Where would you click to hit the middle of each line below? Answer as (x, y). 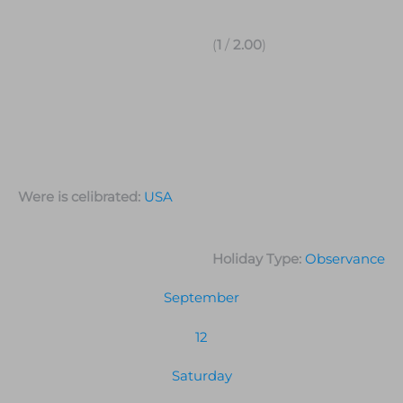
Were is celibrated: (81, 197)
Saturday (201, 376)
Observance (345, 259)
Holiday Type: (259, 259)
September (201, 298)
